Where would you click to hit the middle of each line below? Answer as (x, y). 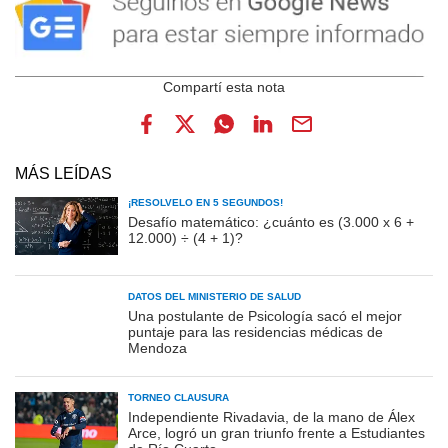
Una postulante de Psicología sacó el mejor (265, 315)
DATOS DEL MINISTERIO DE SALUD (214, 296)
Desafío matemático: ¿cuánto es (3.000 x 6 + (271, 221)
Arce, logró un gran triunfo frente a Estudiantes (276, 432)
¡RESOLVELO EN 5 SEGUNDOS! (205, 202)
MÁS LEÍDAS (63, 173)
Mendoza (157, 347)
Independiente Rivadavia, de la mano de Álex (271, 416)
